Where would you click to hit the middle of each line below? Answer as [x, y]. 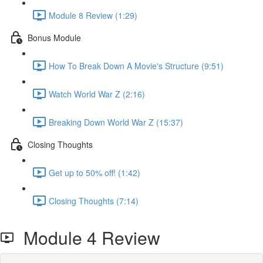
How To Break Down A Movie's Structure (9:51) [136, 65]
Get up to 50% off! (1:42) [95, 172]
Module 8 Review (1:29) [93, 15]
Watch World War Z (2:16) [97, 94]
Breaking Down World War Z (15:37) [116, 122]
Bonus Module [54, 37]
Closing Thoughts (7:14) [94, 200]
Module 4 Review [87, 237]
